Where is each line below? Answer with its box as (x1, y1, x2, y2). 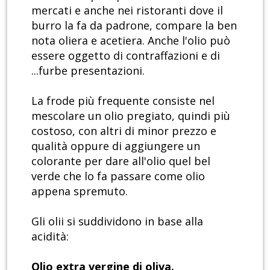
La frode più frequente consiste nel (31, 93, 215, 108)
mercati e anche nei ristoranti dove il (31, 3, 223, 18)
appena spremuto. (31, 184, 128, 199)
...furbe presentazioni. (31, 63, 145, 78)
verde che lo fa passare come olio (31, 169, 205, 184)
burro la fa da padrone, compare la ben (31, 18, 237, 33)
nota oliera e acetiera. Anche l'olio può (31, 33, 230, 48)
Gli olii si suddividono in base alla (31, 214, 203, 229)
